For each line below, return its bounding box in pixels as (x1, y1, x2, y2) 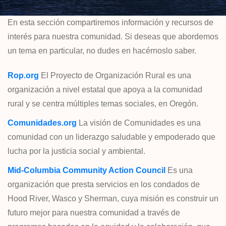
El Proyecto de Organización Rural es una (39, 71, 191, 80)
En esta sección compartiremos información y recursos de (8, 18, 213, 27)
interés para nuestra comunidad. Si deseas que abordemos (8, 32, 218, 41)
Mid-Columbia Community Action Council (8, 166, 165, 175)
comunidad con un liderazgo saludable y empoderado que (8, 133, 215, 141)
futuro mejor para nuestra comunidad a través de (8, 208, 180, 217)
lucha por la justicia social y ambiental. (8, 147, 145, 155)
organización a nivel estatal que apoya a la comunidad (8, 85, 202, 94)
